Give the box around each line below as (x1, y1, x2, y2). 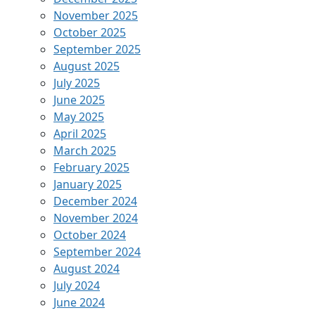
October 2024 (53, 227, 126, 243)
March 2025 (53, 143, 116, 159)
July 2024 (53, 278, 100, 294)
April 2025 (53, 126, 106, 142)
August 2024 (53, 261, 120, 277)
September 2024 (53, 244, 141, 260)
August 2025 (53, 58, 120, 75)
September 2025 (53, 41, 141, 58)
